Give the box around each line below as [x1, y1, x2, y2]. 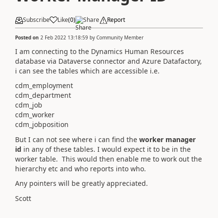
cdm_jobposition [15, 120, 69, 129]
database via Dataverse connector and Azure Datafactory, [15, 56, 202, 66]
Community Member [96, 34, 144, 41]
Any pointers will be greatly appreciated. [15, 179, 148, 188]
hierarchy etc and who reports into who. [15, 163, 146, 173]
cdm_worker [15, 110, 56, 119]
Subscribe [23, 16, 50, 24]
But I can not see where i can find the [15, 134, 139, 144]
